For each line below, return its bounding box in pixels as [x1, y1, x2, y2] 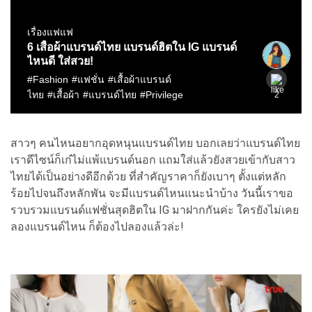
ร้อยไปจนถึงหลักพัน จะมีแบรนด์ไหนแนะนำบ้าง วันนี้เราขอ [10, 186, 293, 200]
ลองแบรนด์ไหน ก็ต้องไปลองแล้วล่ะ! [10, 219, 184, 233]
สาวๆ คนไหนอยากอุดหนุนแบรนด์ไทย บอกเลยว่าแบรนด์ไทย [10, 136, 300, 150]
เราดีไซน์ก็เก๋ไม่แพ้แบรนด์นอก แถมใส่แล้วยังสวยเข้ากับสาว [10, 153, 295, 166]
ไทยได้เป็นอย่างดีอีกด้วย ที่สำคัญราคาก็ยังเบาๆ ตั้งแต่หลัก [10, 169, 286, 183]
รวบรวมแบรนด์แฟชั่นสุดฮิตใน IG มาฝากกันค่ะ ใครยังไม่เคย [10, 203, 299, 217]
